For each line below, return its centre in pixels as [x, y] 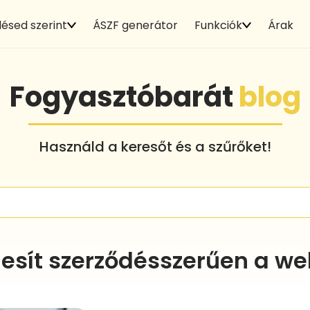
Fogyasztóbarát [124, 97]
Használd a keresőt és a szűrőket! [155, 146]
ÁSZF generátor [135, 25]
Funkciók [218, 25]
